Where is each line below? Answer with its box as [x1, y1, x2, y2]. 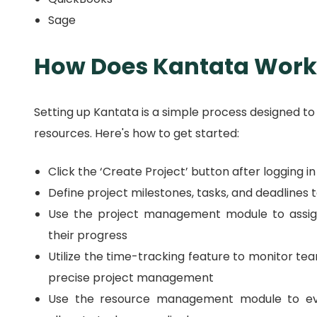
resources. [34, 125, 95, 142]
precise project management [48, 270, 214, 287]
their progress [48, 227, 127, 244]
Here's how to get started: [95, 125, 239, 142]
